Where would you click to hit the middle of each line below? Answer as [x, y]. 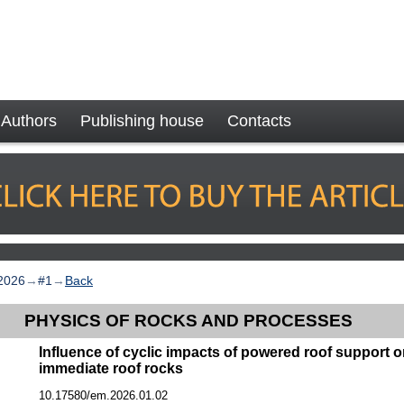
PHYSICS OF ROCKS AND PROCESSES [188, 321]
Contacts [259, 121]
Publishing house [142, 121]
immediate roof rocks [111, 368]
